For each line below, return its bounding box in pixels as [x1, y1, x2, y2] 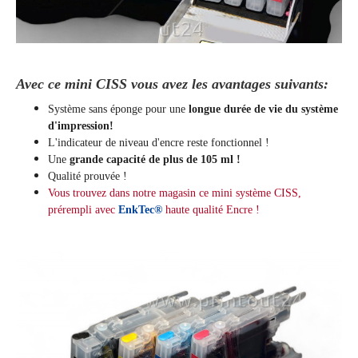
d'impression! [48, 120, 113, 133]
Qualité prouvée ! [48, 170, 127, 183]
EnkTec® [118, 204, 162, 217]
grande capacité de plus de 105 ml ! [70, 153, 241, 166]
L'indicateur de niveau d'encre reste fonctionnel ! [48, 137, 269, 149]
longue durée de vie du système [189, 103, 338, 116]
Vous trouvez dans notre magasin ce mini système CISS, [48, 187, 301, 200]
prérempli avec [48, 204, 118, 217]
